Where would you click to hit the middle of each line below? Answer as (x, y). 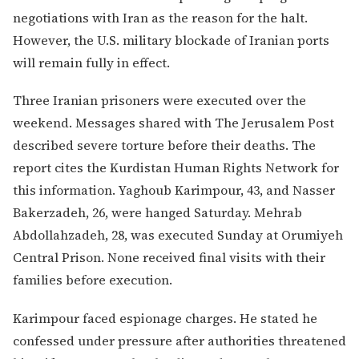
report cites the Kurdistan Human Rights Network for (176, 168)
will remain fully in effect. (91, 63)
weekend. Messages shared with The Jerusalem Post (173, 123)
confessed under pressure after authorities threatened (179, 340)
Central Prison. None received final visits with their (169, 258)
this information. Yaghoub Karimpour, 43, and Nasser (174, 190)
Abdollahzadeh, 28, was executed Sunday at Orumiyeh (178, 235)
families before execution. (93, 280)
